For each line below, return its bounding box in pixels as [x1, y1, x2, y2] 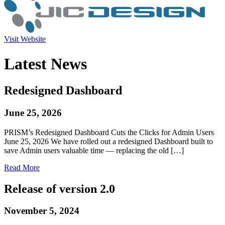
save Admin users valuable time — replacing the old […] [4, 146, 184, 155]
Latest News [4, 54, 87, 73]
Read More [4, 163, 40, 172]
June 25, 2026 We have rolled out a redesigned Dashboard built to [4, 137, 213, 146]
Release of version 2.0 [4, 182, 115, 195]
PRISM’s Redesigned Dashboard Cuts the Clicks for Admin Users [4, 128, 214, 137]
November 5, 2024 [4, 205, 79, 216]
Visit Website [4, 35, 46, 44]
